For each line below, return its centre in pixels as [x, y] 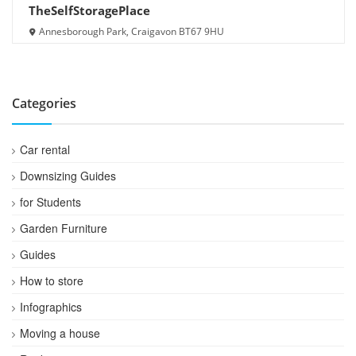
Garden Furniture [64, 228]
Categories [44, 104]
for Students [50, 202]
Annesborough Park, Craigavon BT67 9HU [132, 32]
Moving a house [60, 333]
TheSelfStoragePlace [89, 11]
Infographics [51, 307]
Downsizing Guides [68, 176]
